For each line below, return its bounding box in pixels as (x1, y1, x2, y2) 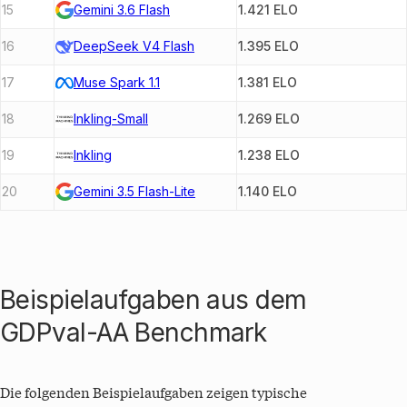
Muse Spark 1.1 (74, 74, 160, 91)
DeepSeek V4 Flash (74, 38, 194, 55)
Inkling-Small (74, 111, 148, 127)
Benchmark (127, 316, 267, 348)
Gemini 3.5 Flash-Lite (74, 184, 195, 200)
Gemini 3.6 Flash (74, 2, 170, 18)
